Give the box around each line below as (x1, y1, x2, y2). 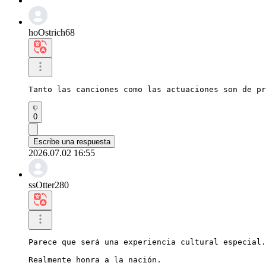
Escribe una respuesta (33, 137, 110, 146)
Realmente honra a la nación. (28, 255, 161, 264)
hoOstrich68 (28, 27, 75, 37)
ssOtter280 (28, 179, 69, 190)
